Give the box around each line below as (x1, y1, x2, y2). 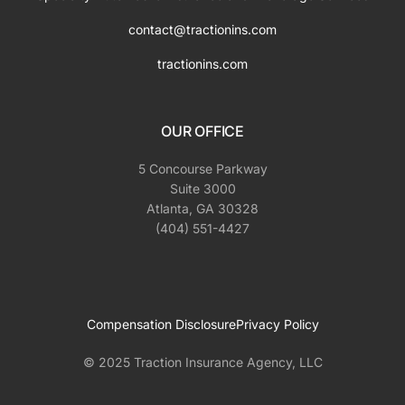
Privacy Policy (235, 316, 319, 332)
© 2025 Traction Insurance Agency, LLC (82, 353, 323, 370)
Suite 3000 (169, 180, 236, 196)
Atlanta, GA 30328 (146, 200, 259, 216)
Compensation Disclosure (86, 316, 236, 332)
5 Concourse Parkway (137, 160, 268, 176)
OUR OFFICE (161, 121, 244, 140)
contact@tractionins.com (128, 21, 277, 37)
